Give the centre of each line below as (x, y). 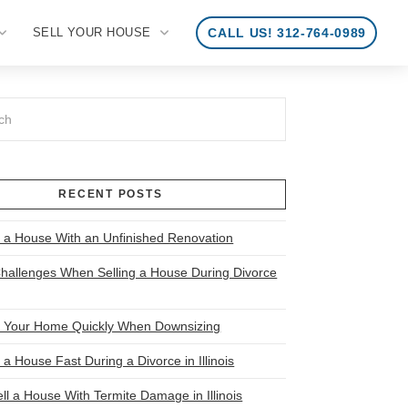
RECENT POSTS (111, 194)
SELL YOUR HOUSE (92, 32)
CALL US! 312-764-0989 (287, 32)
